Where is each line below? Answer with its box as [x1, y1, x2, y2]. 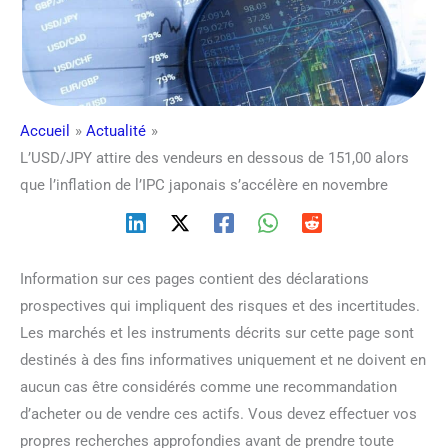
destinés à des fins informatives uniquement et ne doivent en [20, 350, 426, 369]
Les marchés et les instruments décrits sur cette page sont [20, 323, 414, 342]
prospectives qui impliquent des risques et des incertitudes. [20, 296, 420, 315]
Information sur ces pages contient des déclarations [20, 269, 369, 288]
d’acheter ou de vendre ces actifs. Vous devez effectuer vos [20, 404, 417, 423]
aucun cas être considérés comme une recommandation [20, 377, 397, 396]
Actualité [86, 121, 146, 140]
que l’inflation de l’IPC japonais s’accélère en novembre [20, 175, 388, 194]
